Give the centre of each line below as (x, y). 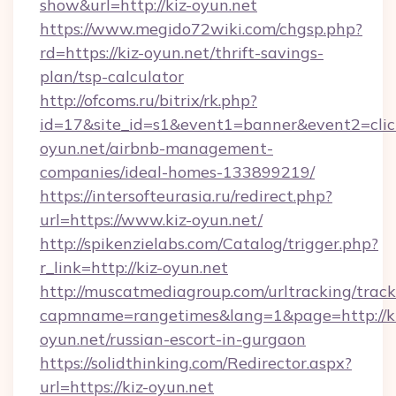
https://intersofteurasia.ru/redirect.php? (186, 196)
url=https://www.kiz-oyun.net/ (151, 220)
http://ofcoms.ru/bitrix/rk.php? (148, 100)
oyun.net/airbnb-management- (156, 148)
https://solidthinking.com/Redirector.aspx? (196, 363)
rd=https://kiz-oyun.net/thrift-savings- (182, 53)
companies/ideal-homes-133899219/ (177, 172)
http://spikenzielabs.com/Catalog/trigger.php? (209, 244)
